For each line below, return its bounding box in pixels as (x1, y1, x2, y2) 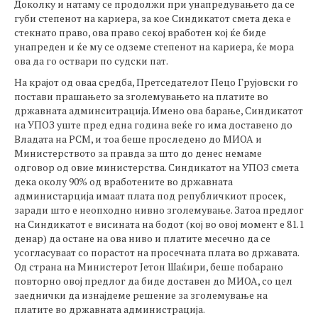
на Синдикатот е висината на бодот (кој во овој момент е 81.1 (14, 217, 304, 231)
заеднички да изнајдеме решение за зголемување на (14, 288, 268, 302)
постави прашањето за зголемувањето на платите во (14, 89, 268, 103)
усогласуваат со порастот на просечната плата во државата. (14, 246, 299, 259)
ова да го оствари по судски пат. (14, 54, 168, 67)
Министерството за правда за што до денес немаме (14, 146, 262, 160)
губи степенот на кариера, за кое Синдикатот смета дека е (14, 11, 291, 25)
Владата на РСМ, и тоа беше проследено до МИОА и (14, 132, 262, 146)
